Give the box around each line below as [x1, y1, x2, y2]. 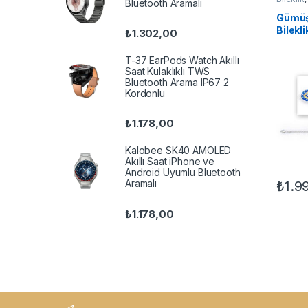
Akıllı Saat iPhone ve [125, 155, 215, 168]
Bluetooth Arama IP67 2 [125, 76, 229, 89]
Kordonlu [125, 87, 165, 100]
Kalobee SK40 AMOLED [125, 144, 232, 157]
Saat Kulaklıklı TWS [125, 65, 210, 78]
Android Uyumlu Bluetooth [125, 166, 241, 179]
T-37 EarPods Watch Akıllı [125, 54, 239, 67]
